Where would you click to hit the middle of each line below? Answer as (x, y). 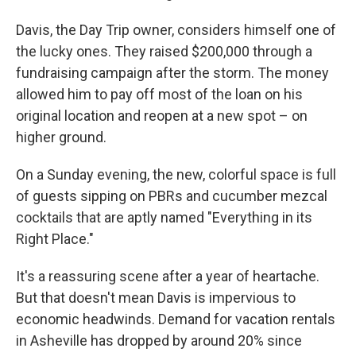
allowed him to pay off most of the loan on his (159, 94)
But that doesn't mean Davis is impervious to (156, 298)
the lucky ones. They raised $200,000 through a (164, 51)
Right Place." (55, 239)
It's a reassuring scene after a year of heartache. (168, 276)
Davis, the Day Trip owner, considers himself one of (176, 30)
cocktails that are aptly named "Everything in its (164, 217)
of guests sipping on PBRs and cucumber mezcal (172, 196)
